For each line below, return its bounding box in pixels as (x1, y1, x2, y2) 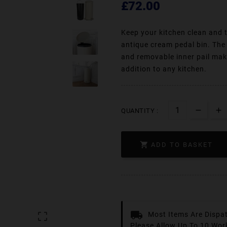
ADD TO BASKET (151, 141, 213, 149)
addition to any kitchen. (121, 64, 207, 73)
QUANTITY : (121, 106, 158, 115)
